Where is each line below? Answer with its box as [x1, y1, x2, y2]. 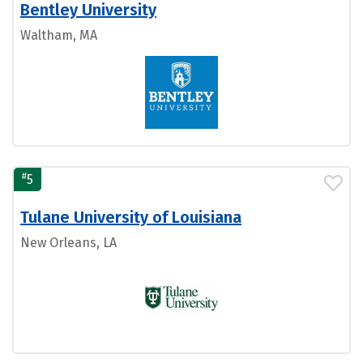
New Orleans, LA [20, 235, 117, 250]
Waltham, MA [20, 28, 97, 43]
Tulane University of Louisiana [20, 207, 241, 227]
